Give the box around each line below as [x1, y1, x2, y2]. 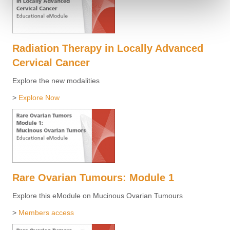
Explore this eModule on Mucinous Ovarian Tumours [12, 191, 183, 200]
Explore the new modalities [12, 76, 100, 85]
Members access [18, 208, 74, 217]
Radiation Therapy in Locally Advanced [12, 43, 203, 54]
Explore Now [18, 93, 60, 102]
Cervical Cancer [12, 57, 90, 69]
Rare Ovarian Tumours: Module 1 [12, 172, 174, 184]
